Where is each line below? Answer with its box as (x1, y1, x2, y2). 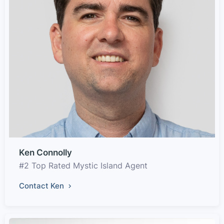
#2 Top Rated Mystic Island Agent (19, 160, 147, 170)
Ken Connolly (19, 147, 72, 157)
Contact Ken (19, 180, 66, 190)
